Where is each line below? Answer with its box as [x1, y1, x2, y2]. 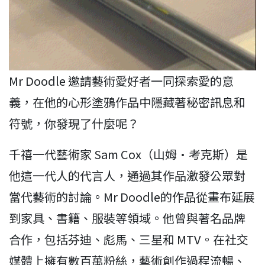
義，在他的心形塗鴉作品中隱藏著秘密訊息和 [9, 93, 245, 111]
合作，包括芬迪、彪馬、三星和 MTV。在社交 [9, 231, 248, 248]
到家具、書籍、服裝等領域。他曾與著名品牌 [9, 209, 245, 227]
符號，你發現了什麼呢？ [9, 115, 139, 132]
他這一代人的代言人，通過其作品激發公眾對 [9, 167, 245, 185]
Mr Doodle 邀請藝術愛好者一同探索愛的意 [9, 72, 234, 90]
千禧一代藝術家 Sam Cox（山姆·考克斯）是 [9, 146, 248, 163]
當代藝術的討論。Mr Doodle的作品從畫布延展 [9, 188, 255, 206]
